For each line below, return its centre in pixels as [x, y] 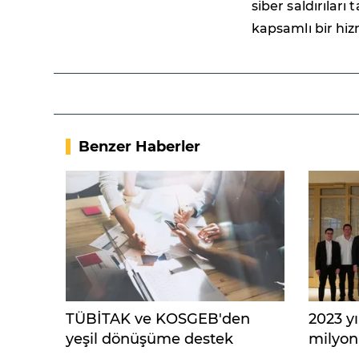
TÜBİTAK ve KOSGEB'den [158, 319]
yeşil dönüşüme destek [149, 339]
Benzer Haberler [139, 147]
